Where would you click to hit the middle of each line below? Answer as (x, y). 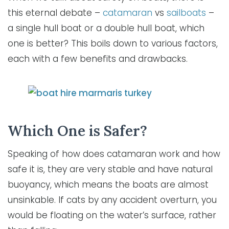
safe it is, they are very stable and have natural (110, 169)
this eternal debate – (55, 13)
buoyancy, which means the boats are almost (108, 184)
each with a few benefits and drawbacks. (98, 59)
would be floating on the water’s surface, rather (112, 215)
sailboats (186, 13)
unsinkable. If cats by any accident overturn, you (112, 200)
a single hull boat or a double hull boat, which (106, 28)
